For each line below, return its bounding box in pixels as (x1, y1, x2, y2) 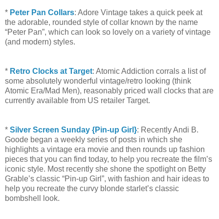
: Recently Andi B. (137, 126, 198, 134)
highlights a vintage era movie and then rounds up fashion (5, 145, 205, 154)
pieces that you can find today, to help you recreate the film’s (5, 155, 212, 164)
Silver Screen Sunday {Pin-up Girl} (10, 126, 137, 134)
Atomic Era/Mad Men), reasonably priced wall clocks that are (5, 87, 214, 95)
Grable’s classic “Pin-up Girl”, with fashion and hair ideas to (5, 175, 209, 183)
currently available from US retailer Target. (5, 96, 150, 105)
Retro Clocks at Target (10, 67, 92, 76)
